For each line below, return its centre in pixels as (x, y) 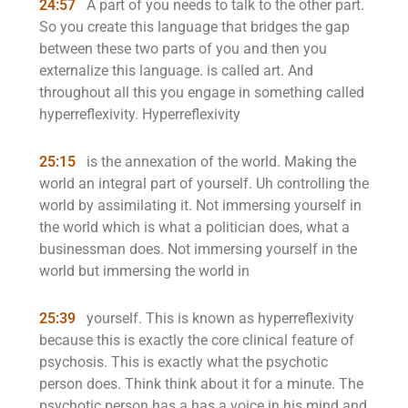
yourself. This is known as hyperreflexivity (219, 318)
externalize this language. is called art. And (176, 71)
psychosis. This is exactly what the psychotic (184, 362)
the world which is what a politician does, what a (194, 227)
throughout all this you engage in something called (202, 92)
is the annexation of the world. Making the (219, 162)
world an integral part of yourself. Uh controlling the (204, 184)
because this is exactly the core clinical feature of (197, 340)
